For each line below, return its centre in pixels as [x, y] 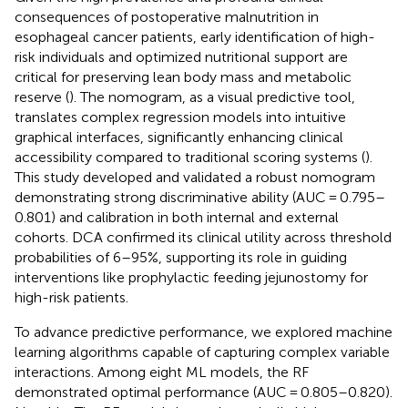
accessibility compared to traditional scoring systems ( [190, 157]
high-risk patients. [71, 297]
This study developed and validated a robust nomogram [195, 177]
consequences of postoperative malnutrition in [167, 16]
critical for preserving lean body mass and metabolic [183, 76]
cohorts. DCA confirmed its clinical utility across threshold [203, 237]
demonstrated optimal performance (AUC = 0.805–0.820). [204, 392]
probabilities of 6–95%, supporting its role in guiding [181, 257]
